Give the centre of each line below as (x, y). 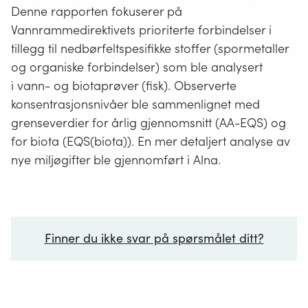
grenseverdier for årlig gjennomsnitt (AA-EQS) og (148, 122)
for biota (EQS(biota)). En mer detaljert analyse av (151, 141)
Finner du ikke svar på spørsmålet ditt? (154, 239)
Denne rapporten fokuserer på (97, 11)
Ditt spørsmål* (64, 296)
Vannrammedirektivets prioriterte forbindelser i (141, 30)
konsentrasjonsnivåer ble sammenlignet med (135, 104)
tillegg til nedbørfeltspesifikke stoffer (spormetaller (150, 48)
